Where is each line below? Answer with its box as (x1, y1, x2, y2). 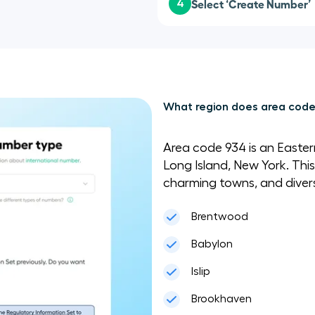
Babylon (191, 238, 233, 250)
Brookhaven (191, 292, 252, 304)
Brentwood (191, 210, 248, 222)
